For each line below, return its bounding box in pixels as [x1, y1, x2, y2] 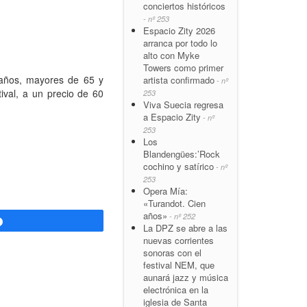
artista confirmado [143, 73, 214, 86]
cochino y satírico [143, 159, 214, 173]
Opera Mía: [143, 184, 188, 197]
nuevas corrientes [143, 233, 214, 247]
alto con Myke [143, 48, 199, 62]
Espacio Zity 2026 [143, 23, 215, 37]
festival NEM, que [143, 258, 214, 271]
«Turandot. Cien [143, 196, 206, 210]
